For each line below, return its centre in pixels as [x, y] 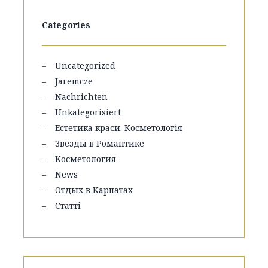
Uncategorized [85, 66]
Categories [66, 25]
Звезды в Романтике [100, 143]
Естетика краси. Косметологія [119, 128]
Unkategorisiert [88, 112]
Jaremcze [74, 81]
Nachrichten [81, 97]
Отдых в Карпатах [94, 190]
